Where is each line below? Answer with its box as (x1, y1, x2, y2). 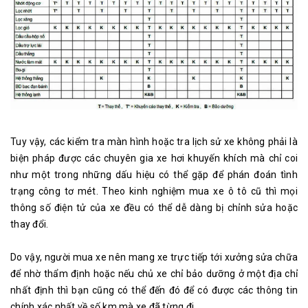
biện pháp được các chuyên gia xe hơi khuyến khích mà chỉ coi (10, 153, 298, 164)
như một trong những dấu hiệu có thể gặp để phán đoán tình (10, 169, 298, 181)
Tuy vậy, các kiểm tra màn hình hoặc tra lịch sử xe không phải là (10, 136, 298, 148)
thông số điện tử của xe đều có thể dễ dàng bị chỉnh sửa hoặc (10, 202, 298, 214)
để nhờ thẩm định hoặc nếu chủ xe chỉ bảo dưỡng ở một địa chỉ (10, 268, 298, 280)
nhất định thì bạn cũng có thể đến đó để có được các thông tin (10, 285, 298, 296)
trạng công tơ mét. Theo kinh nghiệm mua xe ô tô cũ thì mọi (10, 186, 298, 197)
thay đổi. (10, 219, 51, 230)
